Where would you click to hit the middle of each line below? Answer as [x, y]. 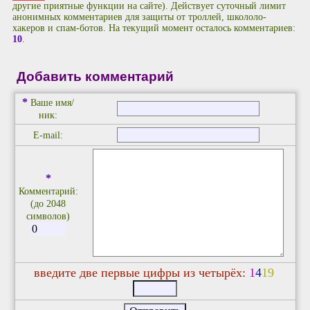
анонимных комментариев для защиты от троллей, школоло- [139, 17]
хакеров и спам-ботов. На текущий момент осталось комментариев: [154, 28]
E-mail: [48, 135]
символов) [48, 216]
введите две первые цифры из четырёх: [141, 272]
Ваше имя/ [52, 102]
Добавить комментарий [95, 76]
